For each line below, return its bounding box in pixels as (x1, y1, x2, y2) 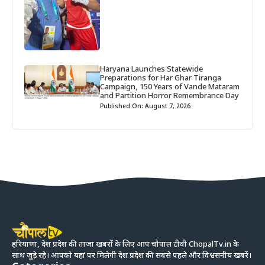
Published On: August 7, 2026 (100, 102, 191, 111)
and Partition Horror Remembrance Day (100, 91, 240, 101)
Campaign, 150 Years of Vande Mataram (100, 82, 240, 92)
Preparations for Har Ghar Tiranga (100, 73, 222, 83)
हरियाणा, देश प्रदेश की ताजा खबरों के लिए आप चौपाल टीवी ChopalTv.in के (12, 239, 239, 250)
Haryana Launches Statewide (100, 64, 203, 75)
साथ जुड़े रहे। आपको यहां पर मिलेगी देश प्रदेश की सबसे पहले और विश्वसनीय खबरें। (12, 250, 251, 261)
